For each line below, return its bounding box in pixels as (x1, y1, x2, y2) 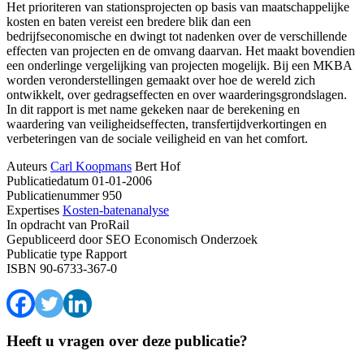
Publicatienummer (6, 188, 99, 202)
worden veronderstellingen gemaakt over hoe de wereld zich (6, 72, 315, 87)
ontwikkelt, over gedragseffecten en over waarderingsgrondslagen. (6, 87, 347, 102)
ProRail (87, 217, 129, 232)
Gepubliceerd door (6, 232, 102, 246)
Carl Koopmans (50, 158, 132, 173)
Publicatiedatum (6, 173, 89, 188)
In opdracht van (6, 217, 87, 232)
